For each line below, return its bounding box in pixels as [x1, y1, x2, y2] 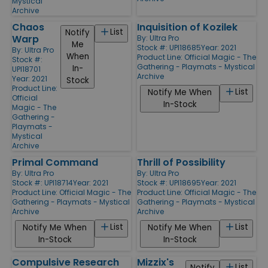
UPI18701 [12, 63, 41, 74]
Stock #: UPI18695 [137, 177, 201, 188]
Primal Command [12, 155, 98, 169]
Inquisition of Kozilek [137, 20, 237, 34]
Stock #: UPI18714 [12, 177, 73, 188]
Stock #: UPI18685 [137, 42, 201, 53]
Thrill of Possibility [137, 155, 226, 169]
